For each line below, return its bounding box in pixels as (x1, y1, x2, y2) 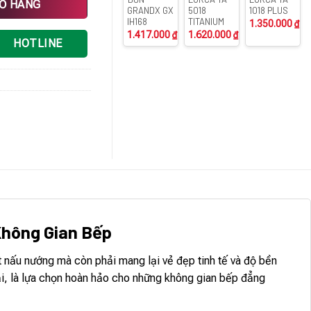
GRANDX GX (127, 4, 174, 16)
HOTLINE (13, 37, 62, 51)
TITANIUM (188, 15, 225, 27)
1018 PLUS (249, 4, 289, 16)
